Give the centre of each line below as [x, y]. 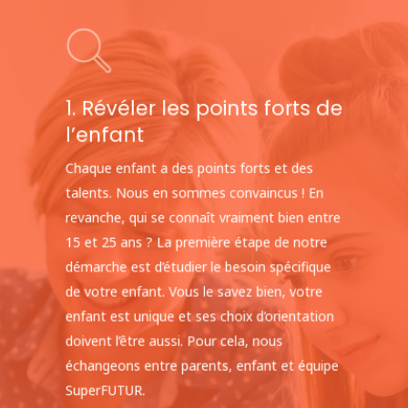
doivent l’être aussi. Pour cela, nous [174, 340]
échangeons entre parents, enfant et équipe [202, 365]
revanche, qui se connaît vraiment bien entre [203, 217]
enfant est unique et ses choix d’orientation [199, 316]
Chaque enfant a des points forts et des [189, 167]
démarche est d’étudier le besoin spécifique [198, 266]
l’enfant [105, 134]
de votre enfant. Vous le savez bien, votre [194, 291]
